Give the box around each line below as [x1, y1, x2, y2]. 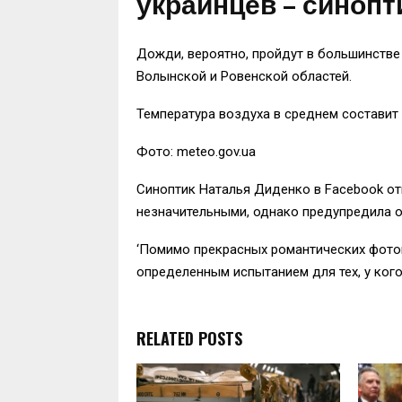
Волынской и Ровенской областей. [136, 67, 352, 84]
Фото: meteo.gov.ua [136, 143, 256, 160]
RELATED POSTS [136, 326, 242, 350]
